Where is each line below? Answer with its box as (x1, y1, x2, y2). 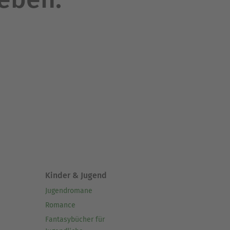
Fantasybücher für (45, 215, 105, 224)
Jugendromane (45, 186, 92, 196)
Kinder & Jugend (45, 170, 107, 181)
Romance (45, 201, 75, 210)
